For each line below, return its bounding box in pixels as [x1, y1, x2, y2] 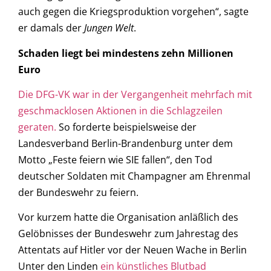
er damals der [18, 21, 84, 35]
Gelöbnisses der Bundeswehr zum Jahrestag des [18, 227, 238, 241]
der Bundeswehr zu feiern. [18, 186, 139, 200]
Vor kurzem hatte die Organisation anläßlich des [18, 211, 238, 224]
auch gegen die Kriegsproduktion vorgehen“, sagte [18, 5, 249, 19]
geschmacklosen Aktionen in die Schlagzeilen [18, 104, 223, 118]
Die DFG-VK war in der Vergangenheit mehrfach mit [18, 88, 252, 102]
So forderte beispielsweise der [56, 120, 197, 134]
